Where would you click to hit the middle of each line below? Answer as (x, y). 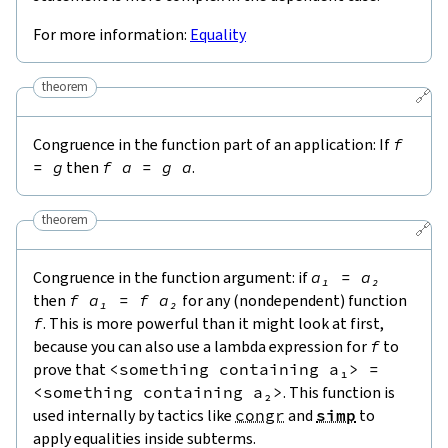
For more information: (111, 34)
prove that (71, 369)
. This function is (339, 392)
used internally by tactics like (134, 415)
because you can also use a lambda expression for (201, 346)
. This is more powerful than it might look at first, (213, 323)
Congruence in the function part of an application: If (213, 144)
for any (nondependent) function (293, 300)
